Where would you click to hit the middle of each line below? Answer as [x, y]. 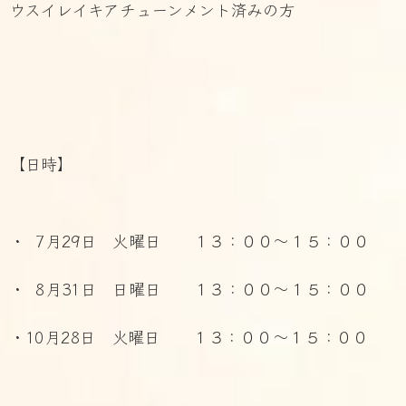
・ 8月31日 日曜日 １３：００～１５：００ [189, 288]
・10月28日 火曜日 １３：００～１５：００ [189, 336]
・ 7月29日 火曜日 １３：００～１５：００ [192, 240]
